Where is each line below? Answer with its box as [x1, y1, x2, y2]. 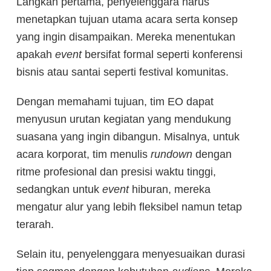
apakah [16, 48, 55, 61]
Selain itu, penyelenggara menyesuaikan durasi [16, 248, 245, 261]
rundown [151, 148, 192, 161]
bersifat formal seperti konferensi [82, 48, 243, 61]
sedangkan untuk [16, 183, 102, 196]
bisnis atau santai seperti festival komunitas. [16, 66, 229, 79]
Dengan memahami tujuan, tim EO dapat [16, 96, 214, 108]
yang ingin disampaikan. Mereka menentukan [16, 31, 235, 44]
